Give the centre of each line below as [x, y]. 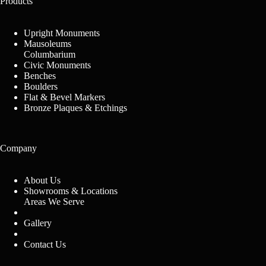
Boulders [41, 87]
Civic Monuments [57, 65]
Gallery [38, 223]
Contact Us [45, 245]
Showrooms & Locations [71, 191]
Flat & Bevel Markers [64, 97]
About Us [42, 180]
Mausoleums [47, 44]
